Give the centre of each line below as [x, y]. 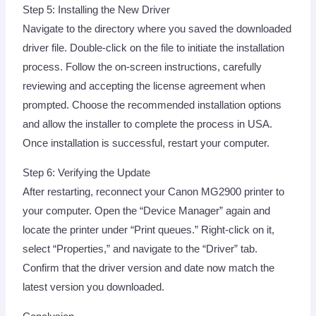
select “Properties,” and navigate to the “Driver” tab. [140, 249]
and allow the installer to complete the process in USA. [148, 124]
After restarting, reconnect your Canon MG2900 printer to [154, 192]
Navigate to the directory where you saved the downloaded [157, 29]
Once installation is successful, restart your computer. [146, 144]
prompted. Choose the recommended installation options [152, 105]
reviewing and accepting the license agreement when [144, 86]
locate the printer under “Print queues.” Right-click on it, [149, 230]
